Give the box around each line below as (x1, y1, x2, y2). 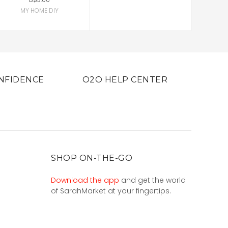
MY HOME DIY (20, 6, 59, 15)
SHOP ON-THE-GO (51, 153, 132, 163)
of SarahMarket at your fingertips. (51, 185, 171, 196)
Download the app (51, 175, 119, 185)
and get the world (119, 175, 186, 185)
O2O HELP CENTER (82, 74, 168, 84)
